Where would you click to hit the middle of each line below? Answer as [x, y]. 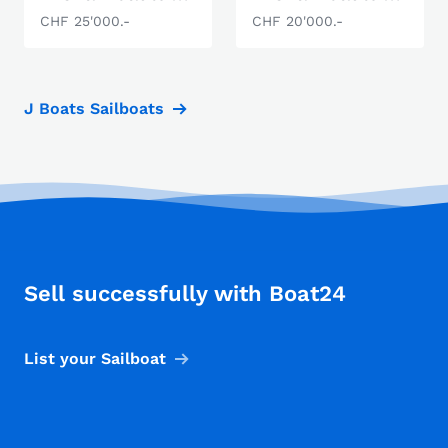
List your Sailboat [95, 358]
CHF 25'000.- [85, 21]
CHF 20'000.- [297, 21]
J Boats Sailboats [94, 108]
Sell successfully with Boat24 [185, 293]
